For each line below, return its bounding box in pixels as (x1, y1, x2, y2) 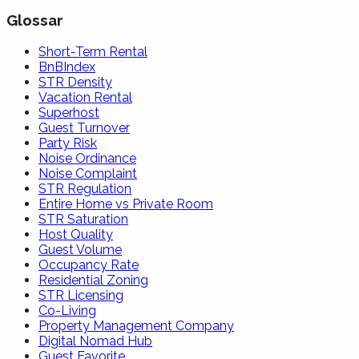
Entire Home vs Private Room (38, 196, 213, 212)
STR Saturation (38, 211, 128, 227)
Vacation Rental (38, 89, 132, 105)
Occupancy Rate (38, 256, 139, 272)
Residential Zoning (38, 272, 148, 288)
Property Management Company (38, 317, 234, 333)
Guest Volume (38, 241, 122, 257)
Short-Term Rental (38, 43, 147, 59)
